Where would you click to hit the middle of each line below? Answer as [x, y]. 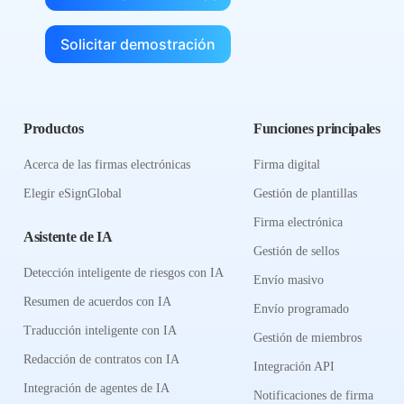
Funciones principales [317, 129]
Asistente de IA [68, 237]
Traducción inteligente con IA [100, 331]
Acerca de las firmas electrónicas [107, 165]
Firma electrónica [298, 222]
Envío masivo [289, 280]
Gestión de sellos [296, 251]
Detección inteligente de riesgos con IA [124, 273]
